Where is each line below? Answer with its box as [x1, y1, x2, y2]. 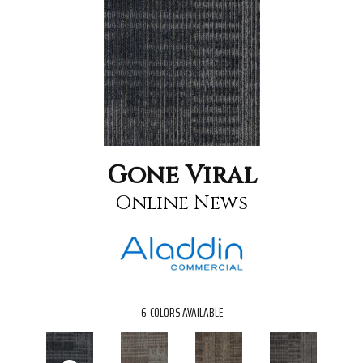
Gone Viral [106, 159, 257, 192]
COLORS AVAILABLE [149, 302, 223, 323]
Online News [115, 190, 248, 216]
